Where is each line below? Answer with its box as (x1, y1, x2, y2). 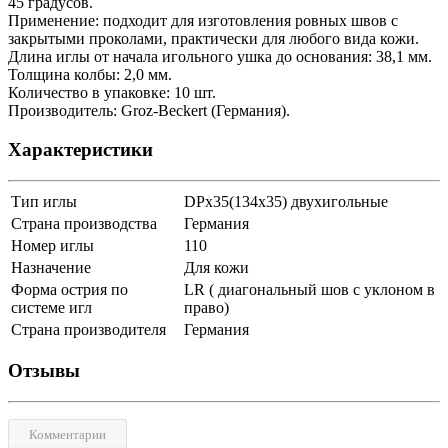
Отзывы (8, 360, 80, 382)
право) (184, 298, 229, 316)
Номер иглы (11, 236, 94, 254)
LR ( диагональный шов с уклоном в (184, 280, 435, 298)
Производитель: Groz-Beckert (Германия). (8, 102, 290, 120)
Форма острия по (11, 280, 128, 298)
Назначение (11, 258, 91, 276)
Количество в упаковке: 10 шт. (8, 84, 216, 102)
